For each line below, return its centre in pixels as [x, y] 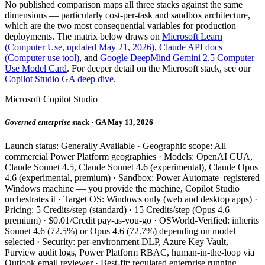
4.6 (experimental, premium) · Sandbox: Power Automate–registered [132, 177]
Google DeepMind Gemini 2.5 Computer [177, 58]
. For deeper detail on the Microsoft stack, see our [159, 69]
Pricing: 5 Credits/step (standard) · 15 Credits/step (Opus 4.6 [117, 209]
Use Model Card [36, 69]
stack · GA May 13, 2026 [113, 122]
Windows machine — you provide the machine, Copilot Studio [122, 188]
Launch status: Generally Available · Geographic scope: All [115, 146]
